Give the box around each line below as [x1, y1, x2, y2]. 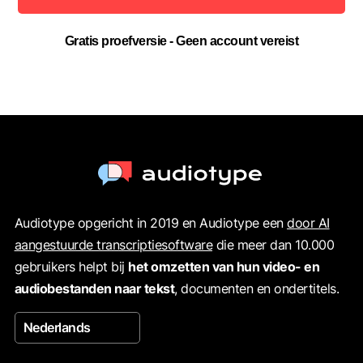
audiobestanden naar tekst [14, 280, 175, 297]
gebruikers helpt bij [14, 258, 129, 275]
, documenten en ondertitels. [174, 280, 340, 297]
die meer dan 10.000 [212, 237, 335, 254]
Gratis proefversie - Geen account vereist [64, 33, 299, 48]
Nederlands [23, 319, 91, 336]
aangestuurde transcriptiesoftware [14, 237, 213, 254]
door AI [287, 215, 330, 232]
